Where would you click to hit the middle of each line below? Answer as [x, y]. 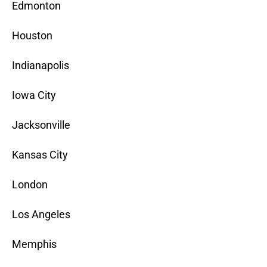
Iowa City [34, 95]
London [30, 185]
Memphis [34, 244]
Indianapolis [41, 66]
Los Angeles [41, 215]
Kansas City [40, 155]
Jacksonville [41, 125]
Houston [32, 36]
